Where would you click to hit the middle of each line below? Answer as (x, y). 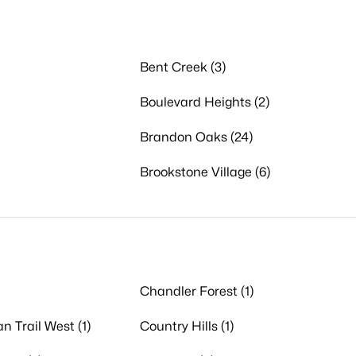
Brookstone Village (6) (205, 172)
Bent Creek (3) (182, 67)
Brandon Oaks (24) (196, 137)
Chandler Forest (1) (196, 291)
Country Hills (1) (186, 326)
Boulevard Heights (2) (204, 102)
